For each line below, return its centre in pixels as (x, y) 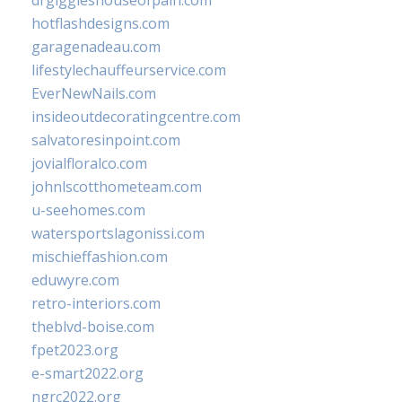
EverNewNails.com (94, 93)
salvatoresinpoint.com (106, 140)
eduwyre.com (75, 280)
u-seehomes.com (88, 210)
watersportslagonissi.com (118, 233)
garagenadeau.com (96, 47)
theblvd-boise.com (93, 327)
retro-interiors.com (96, 303)
